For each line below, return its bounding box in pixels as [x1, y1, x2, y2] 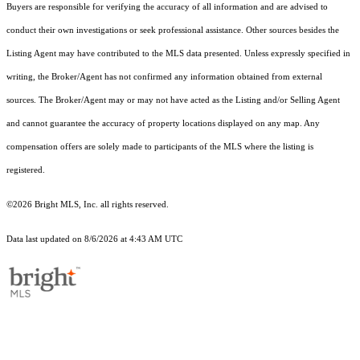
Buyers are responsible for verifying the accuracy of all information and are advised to [6, 2, 328, 12]
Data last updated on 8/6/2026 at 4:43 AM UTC [6, 235, 182, 244]
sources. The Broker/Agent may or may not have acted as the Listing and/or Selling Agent [6, 96, 340, 105]
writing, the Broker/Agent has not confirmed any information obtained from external [6, 72, 322, 82]
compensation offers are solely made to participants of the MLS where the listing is [6, 142, 313, 152]
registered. [6, 166, 45, 175]
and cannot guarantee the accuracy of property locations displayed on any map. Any [6, 119, 320, 129]
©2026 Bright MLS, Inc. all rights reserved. [6, 200, 169, 210]
